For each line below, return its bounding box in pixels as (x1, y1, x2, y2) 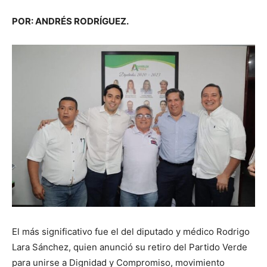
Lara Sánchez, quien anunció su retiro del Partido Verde (12, 241, 247, 253)
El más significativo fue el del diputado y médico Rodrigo (12, 225, 250, 237)
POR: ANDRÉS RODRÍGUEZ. (12, 15, 129, 27)
